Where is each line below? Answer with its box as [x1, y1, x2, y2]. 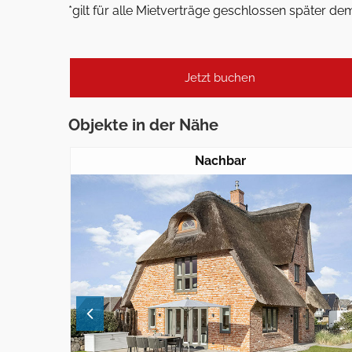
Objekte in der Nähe [68, 115, 218, 134]
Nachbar [195, 153, 246, 168]
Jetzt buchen [184, 71, 255, 85]
